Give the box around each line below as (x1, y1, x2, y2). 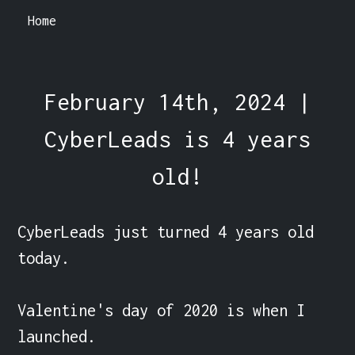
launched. (17, 326, 97, 345)
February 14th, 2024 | (44, 88, 311, 115)
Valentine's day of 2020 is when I (17, 300, 306, 319)
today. (17, 248, 71, 267)
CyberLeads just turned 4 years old (17, 222, 315, 241)
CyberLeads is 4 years (44, 125, 311, 152)
